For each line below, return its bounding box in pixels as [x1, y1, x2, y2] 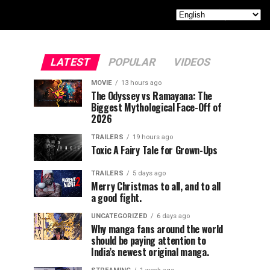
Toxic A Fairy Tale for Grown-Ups [91, 143, 218, 157]
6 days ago [157, 212, 190, 220]
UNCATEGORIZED [91, 212, 148, 220]
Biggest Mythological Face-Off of [91, 100, 222, 115]
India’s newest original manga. [91, 245, 209, 259]
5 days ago [133, 169, 166, 177]
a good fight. [91, 190, 142, 205]
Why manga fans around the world [91, 222, 224, 236]
